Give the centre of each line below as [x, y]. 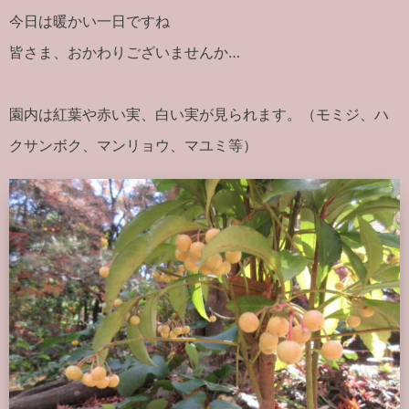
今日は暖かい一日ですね [89, 21]
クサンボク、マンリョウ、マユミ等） [133, 145]
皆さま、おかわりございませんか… [125, 52]
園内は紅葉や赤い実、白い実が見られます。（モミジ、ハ [199, 114]
